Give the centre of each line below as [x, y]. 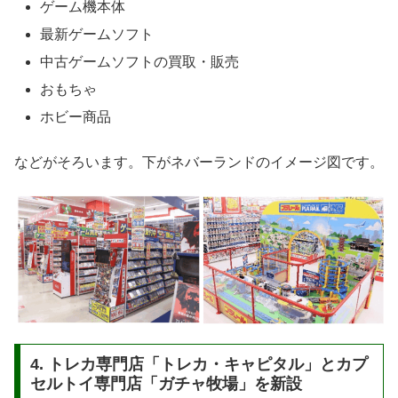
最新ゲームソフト [97, 34]
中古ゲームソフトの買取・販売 [140, 61]
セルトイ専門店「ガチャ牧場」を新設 [166, 383]
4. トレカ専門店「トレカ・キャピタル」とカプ [199, 364]
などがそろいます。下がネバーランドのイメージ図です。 [199, 162]
